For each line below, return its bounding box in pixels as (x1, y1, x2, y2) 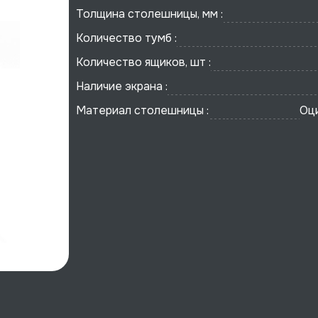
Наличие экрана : (76, 79, 168, 94)
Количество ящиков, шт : (76, 55, 212, 70)
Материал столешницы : (76, 103, 209, 118)
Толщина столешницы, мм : (76, 6, 224, 21)
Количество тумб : (76, 31, 177, 45)
